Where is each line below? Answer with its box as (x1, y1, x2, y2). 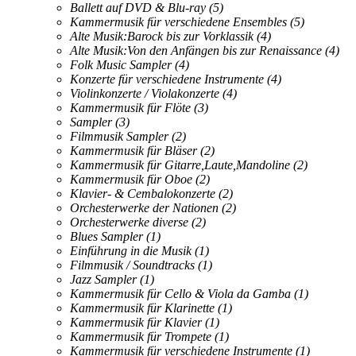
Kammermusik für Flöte (70, 100, 191, 114)
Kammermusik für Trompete (70, 329, 211, 343)
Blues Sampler (70, 229, 143, 243)
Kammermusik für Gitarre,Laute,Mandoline (70, 157, 290, 172)
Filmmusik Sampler (70, 129, 168, 143)
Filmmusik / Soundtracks (70, 257, 195, 272)
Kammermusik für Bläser (70, 143, 197, 157)
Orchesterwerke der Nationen (70, 200, 219, 215)
